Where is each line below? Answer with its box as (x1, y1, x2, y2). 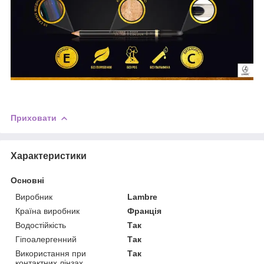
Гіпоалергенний (15, 234, 77, 244)
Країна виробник (15, 206, 80, 216)
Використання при (15, 248, 86, 258)
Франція (127, 206, 162, 216)
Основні (11, 175, 44, 185)
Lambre (127, 192, 158, 202)
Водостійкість (15, 220, 66, 230)
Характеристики (11, 150, 87, 161)
